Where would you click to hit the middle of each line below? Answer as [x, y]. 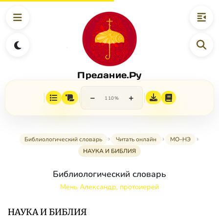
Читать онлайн [136, 140]
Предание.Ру [109, 75]
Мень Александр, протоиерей [109, 187]
